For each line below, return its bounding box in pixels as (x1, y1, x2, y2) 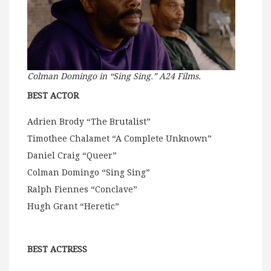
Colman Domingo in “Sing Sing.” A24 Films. (27, 71, 201, 82)
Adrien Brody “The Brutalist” (27, 117, 151, 127)
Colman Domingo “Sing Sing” (27, 168, 150, 178)
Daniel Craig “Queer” (27, 151, 117, 161)
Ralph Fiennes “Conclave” (27, 184, 137, 195)
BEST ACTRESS (27, 244, 87, 255)
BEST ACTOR (27, 91, 79, 101)
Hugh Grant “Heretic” (27, 201, 119, 212)
